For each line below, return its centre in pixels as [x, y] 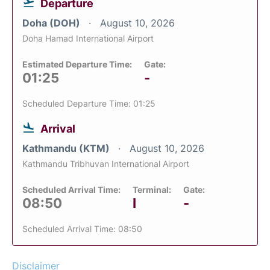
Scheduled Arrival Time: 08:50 [82, 228]
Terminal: [152, 189]
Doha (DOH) [52, 23]
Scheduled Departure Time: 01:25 [89, 103]
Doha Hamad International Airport [88, 38]
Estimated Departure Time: [77, 64]
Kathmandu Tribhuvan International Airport [106, 163]
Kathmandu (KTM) [67, 148]
